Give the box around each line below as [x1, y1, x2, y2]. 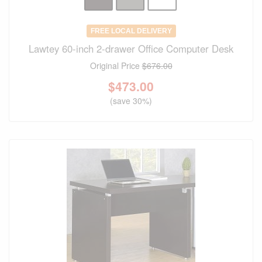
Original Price [89, 60, 142, 72]
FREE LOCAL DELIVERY [90, 27, 172, 36]
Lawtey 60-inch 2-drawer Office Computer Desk [29, 42, 233, 56]
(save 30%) [110, 95, 152, 107]
